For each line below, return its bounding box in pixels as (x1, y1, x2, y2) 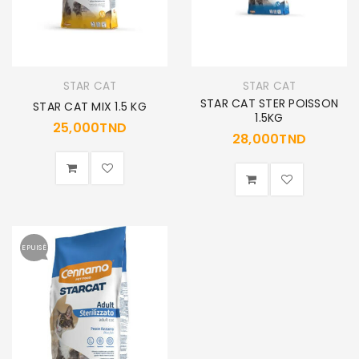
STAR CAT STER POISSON (200, 95, 339, 112)
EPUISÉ (22, 243, 46, 253)
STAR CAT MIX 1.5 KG (33, 99, 147, 115)
